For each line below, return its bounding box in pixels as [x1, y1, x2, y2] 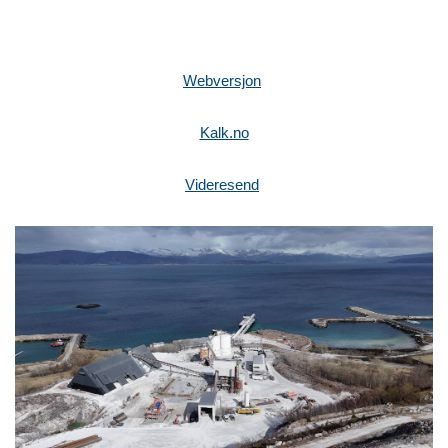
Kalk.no [199, 124, 249, 141]
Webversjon [183, 72, 261, 89]
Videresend [185, 176, 259, 193]
